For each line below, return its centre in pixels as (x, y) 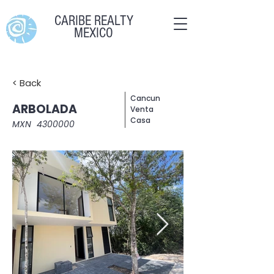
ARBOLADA (45, 109)
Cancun (145, 98)
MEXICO (94, 33)
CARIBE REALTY (94, 21)
